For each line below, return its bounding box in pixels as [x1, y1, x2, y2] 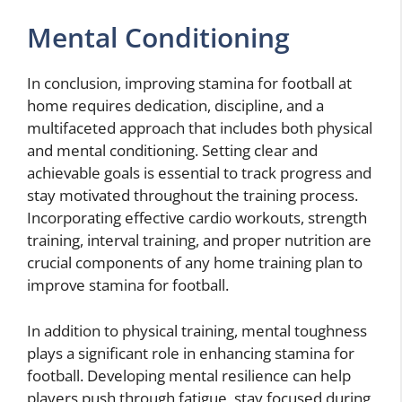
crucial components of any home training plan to [27, 252, 363, 274]
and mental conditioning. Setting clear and [27, 140, 318, 162]
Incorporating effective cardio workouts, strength [27, 207, 367, 229]
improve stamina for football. [27, 275, 229, 296]
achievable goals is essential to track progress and [27, 162, 371, 184]
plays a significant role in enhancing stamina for [27, 342, 354, 363]
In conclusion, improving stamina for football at [27, 73, 352, 94]
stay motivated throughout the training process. [27, 185, 358, 206]
